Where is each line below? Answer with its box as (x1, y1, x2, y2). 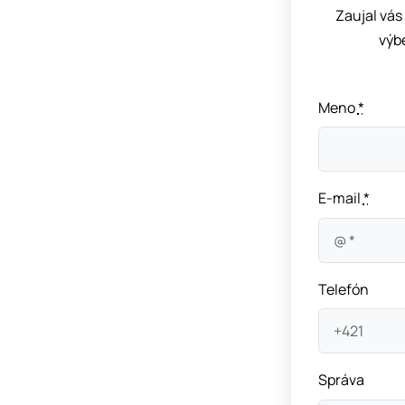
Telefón (317, 278, 369, 299)
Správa (317, 370, 364, 391)
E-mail (317, 188, 363, 209)
